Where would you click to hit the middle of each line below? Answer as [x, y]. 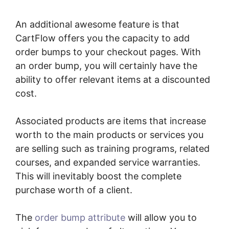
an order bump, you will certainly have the [106, 65]
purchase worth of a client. [74, 190]
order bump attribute [80, 217]
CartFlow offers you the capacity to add [102, 38]
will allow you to [161, 217]
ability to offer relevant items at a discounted [113, 79]
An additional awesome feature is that [97, 24]
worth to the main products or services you [109, 134]
